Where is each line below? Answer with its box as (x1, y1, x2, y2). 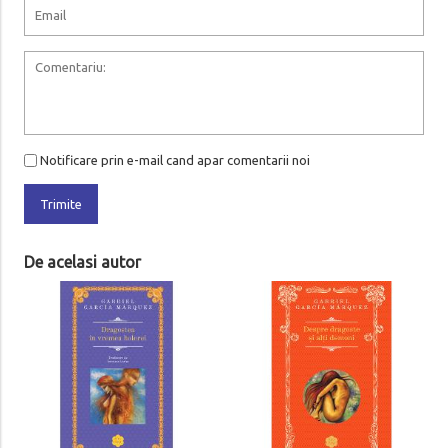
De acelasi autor (23, 253, 141, 272)
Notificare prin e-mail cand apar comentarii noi (39, 153, 310, 168)
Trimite (39, 197, 82, 212)
